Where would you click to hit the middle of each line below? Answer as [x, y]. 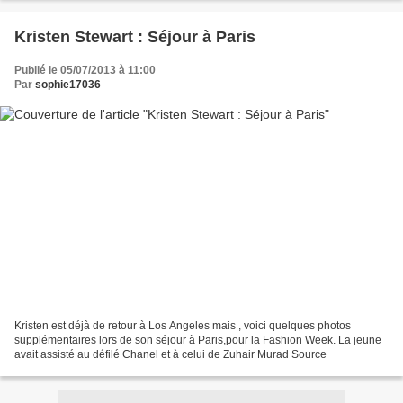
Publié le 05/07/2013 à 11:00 [85, 71]
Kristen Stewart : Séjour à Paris [135, 37]
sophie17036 [68, 85]
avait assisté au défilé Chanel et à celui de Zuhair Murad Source [170, 354]
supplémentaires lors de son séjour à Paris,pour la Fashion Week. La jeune [198, 340]
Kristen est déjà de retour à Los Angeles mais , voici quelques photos [183, 325]
